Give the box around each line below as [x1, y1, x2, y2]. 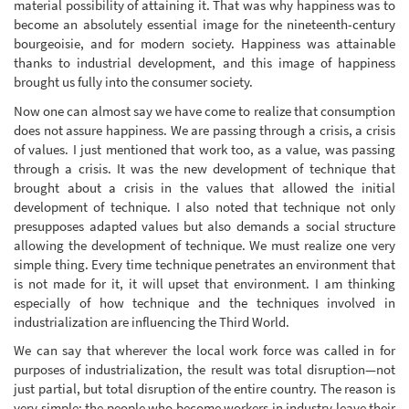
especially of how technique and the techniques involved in [14, 293, 395, 311]
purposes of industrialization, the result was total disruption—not [14, 361, 395, 379]
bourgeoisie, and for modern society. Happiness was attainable [14, 35, 395, 53]
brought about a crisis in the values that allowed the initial [14, 178, 395, 196]
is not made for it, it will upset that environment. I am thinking [14, 274, 395, 292]
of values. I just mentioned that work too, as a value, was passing [14, 140, 395, 158]
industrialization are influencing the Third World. [14, 312, 289, 330]
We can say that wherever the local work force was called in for [14, 341, 395, 360]
